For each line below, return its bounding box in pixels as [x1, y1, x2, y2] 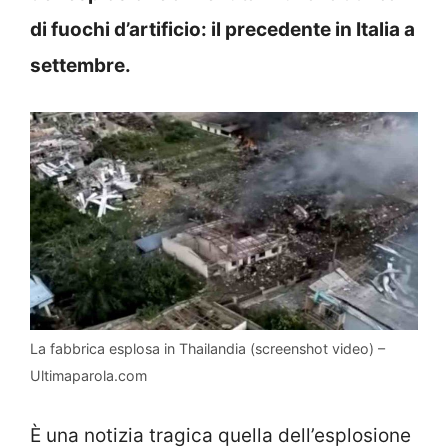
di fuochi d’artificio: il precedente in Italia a [30, 17, 415, 41]
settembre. [30, 53, 131, 77]
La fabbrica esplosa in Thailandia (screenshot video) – [30, 340, 385, 358]
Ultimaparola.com [30, 367, 147, 385]
